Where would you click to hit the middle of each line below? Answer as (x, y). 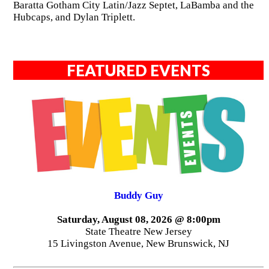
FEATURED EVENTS (139, 70)
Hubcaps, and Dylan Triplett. (74, 17)
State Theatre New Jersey (138, 231)
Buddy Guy (138, 195)
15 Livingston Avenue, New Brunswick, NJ (139, 243)
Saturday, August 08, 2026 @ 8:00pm (138, 219)
